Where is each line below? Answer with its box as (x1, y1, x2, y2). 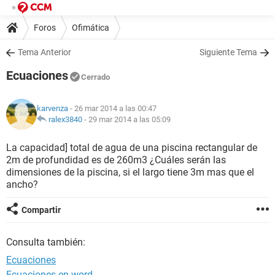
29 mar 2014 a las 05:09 (88, 115, 171, 124)
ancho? (6, 179, 38, 190)
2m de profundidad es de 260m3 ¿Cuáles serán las (6, 154, 226, 166)
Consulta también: (6, 236, 85, 248)
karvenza (37, 104, 68, 113)
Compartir (21, 205, 61, 215)
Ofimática (72, 22, 109, 33)
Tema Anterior (18, 47, 71, 57)
